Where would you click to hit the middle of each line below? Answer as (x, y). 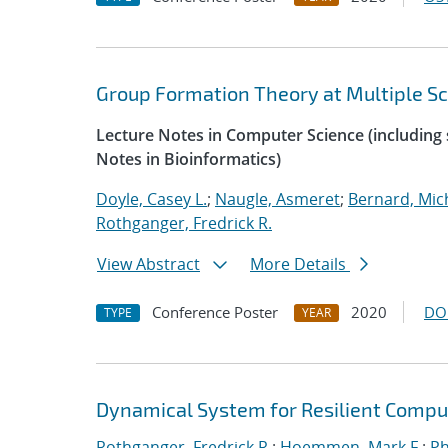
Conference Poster (215, 312)
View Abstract (148, 264)
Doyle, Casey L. (151, 199)
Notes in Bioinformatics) (188, 159)
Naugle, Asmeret (277, 199)
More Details (300, 264)
